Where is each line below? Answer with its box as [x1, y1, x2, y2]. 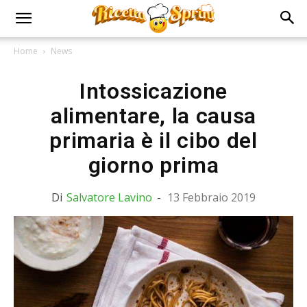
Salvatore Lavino [66, 190, 152, 205]
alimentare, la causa [51, 103, 256, 129]
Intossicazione [79, 78, 228, 104]
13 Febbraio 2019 [167, 190, 256, 205]
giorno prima [88, 152, 219, 178]
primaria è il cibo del [49, 127, 258, 153]
